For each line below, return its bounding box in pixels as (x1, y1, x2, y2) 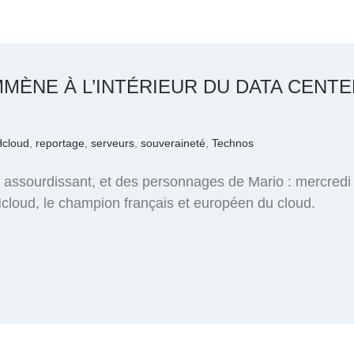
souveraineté (141, 137, 205, 149)
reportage (36, 137, 85, 149)
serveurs (91, 137, 134, 149)
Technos (212, 137, 254, 149)
